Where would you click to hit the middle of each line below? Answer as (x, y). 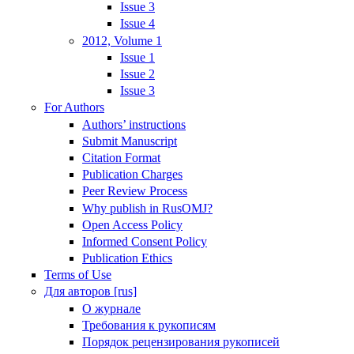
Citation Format (121, 157)
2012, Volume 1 (122, 40)
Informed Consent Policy (145, 241)
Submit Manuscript (130, 141)
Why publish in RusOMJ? (147, 208)
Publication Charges (132, 175)
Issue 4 (137, 24)
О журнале (111, 308)
